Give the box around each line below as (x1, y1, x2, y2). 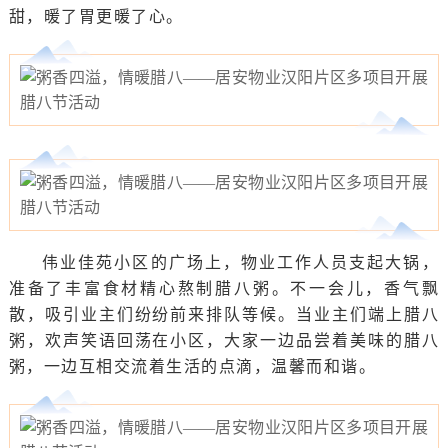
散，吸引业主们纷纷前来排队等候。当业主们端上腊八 (8, 306, 440, 323)
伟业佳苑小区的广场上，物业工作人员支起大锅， (42, 254, 440, 271)
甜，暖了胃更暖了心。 (8, 8, 184, 26)
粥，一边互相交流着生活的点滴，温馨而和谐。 (8, 358, 377, 375)
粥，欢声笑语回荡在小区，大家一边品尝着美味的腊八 (8, 332, 440, 349)
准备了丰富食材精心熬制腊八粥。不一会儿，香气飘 (8, 280, 440, 297)
